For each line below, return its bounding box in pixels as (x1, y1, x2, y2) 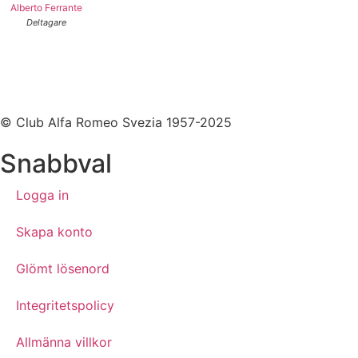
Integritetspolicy (16, 296, 114, 313)
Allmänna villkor (16, 333, 112, 350)
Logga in (16, 186, 69, 203)
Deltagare (26, 16, 66, 28)
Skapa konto (16, 223, 93, 240)
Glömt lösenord (16, 260, 109, 276)
